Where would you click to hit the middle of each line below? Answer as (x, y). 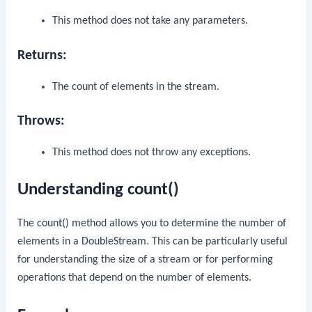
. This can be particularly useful (217, 242)
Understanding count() (99, 190)
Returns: (42, 55)
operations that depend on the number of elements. (135, 278)
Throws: (41, 122)
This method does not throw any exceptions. (151, 153)
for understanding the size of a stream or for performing (146, 260)
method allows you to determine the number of (178, 224)
